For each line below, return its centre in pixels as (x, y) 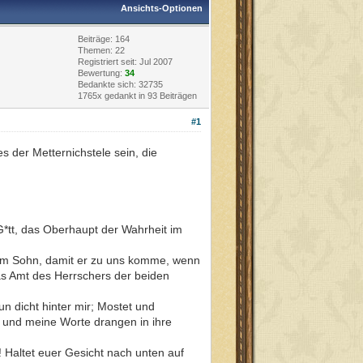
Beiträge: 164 (104, 38)
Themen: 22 (101, 50)
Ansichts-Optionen (162, 8)
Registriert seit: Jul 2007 (125, 61)
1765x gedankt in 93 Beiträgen (137, 95)
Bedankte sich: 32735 (120, 84)
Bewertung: (101, 73)
